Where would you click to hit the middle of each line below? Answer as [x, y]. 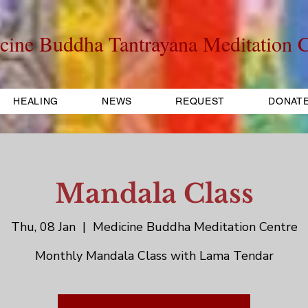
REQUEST [200, 101]
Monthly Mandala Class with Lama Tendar [154, 256]
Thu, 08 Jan [43, 227]
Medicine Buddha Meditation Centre [195, 227]
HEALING [36, 101]
